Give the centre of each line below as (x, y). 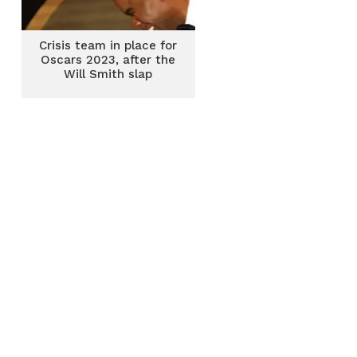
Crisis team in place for (108, 45)
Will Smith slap (108, 74)
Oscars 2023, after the (108, 60)
